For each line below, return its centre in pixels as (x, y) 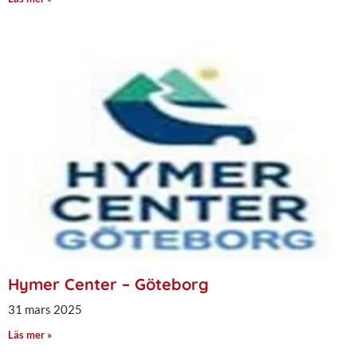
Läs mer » (30, 334)
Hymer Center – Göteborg (108, 284)
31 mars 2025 (45, 309)
